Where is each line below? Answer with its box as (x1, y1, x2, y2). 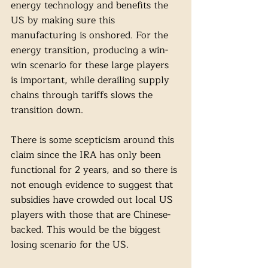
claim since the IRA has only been (11, 147, 164, 163)
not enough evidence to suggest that (11, 177, 176, 193)
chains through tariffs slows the (11, 87, 156, 103)
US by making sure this (11, 13, 118, 29)
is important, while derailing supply (11, 72, 172, 89)
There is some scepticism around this (11, 132, 177, 148)
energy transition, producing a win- (11, 42, 168, 59)
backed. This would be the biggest (11, 222, 163, 238)
